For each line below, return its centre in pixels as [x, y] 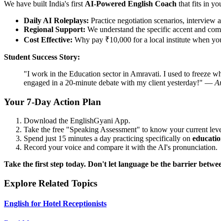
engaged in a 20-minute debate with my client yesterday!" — [119, 82]
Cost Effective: [48, 39]
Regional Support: [55, 29]
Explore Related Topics [51, 184]
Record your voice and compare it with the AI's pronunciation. [121, 147]
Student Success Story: [42, 57]
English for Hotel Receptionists [55, 204]
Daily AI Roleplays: [56, 20]
